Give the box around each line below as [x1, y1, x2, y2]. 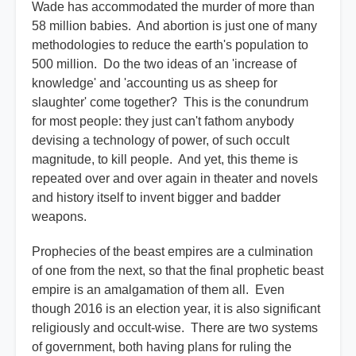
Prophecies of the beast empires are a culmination [32, 245, 313, 259]
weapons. [32, 210, 90, 224]
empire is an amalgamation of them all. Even [32, 283, 284, 297]
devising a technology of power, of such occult [32, 133, 289, 148]
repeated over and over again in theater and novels [32, 172, 318, 186]
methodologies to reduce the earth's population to [32, 38, 308, 52]
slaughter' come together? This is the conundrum [32, 95, 308, 110]
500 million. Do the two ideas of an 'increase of [32, 57, 296, 72]
